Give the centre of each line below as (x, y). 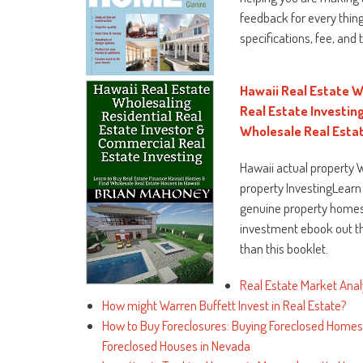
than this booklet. (284, 248)
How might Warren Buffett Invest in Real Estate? (224, 305)
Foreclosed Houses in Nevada (176, 345)
